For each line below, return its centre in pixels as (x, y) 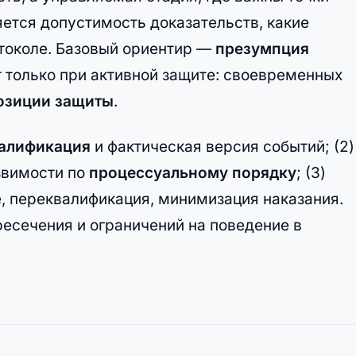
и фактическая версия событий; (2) (222, 147)
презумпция (262, 49)
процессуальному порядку (193, 173)
